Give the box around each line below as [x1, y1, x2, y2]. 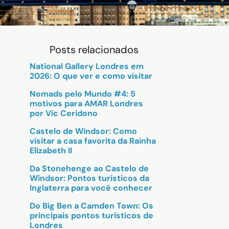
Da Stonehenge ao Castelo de [30, 163, 149, 174]
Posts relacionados [50, 43, 139, 56]
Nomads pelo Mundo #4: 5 [30, 88, 135, 99]
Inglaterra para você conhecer [30, 182, 152, 193]
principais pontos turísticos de [30, 210, 153, 221]
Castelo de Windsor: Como [30, 126, 137, 136]
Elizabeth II [30, 145, 72, 156]
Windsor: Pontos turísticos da [30, 173, 149, 184]
